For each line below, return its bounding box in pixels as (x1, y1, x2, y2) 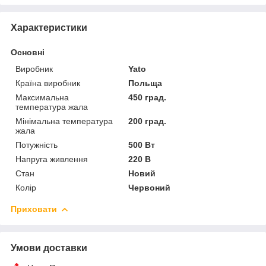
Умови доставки (11, 242, 87, 253)
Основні (11, 47, 45, 57)
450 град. (128, 92, 167, 102)
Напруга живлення (15, 154, 88, 164)
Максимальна (15, 92, 69, 102)
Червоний (128, 182, 171, 192)
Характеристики (11, 22, 87, 33)
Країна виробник (15, 78, 80, 88)
